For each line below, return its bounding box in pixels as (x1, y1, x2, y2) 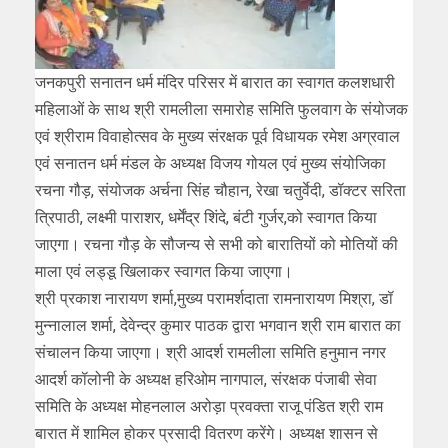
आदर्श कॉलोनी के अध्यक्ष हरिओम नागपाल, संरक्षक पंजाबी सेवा (35, 369, 377, 389)
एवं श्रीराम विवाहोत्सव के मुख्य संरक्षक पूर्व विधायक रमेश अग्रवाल (35, 126, 400, 146)
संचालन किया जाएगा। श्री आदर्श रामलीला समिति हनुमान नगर (35, 342, 386, 362)
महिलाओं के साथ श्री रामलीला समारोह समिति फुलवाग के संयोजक (35, 99, 408, 119)
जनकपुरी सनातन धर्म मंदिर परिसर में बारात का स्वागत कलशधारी (35, 72, 395, 92)
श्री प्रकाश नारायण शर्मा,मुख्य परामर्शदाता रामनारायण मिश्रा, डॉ (35, 288, 393, 308)
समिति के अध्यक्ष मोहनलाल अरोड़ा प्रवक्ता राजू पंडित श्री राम (35, 396, 383, 416)
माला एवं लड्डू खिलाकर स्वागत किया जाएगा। (35, 261, 293, 281)
